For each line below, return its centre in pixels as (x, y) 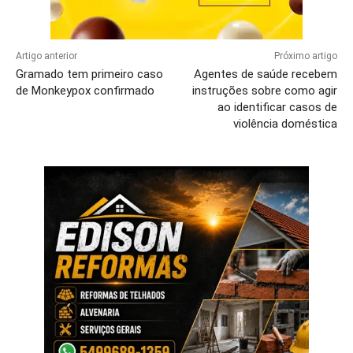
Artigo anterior (46, 56)
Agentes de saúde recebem (265, 74)
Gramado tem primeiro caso (89, 74)
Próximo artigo (305, 56)
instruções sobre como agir (264, 90)
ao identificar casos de (277, 107)
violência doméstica (285, 123)
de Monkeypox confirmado (85, 90)
